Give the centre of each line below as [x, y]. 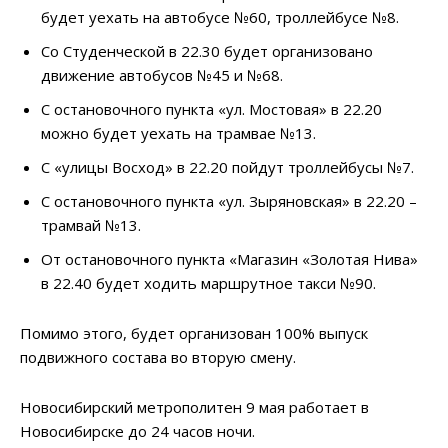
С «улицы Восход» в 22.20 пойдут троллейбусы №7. [227, 167]
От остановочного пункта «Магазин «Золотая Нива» [229, 259]
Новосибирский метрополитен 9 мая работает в [194, 407]
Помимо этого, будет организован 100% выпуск [194, 333]
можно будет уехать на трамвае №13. [178, 133]
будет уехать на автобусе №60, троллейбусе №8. [220, 17]
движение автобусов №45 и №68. [162, 75]
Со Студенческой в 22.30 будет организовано [207, 51]
